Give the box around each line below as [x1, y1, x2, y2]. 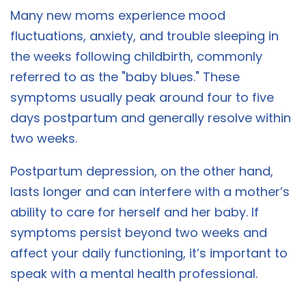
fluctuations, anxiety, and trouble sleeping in [10, 27, 279, 45]
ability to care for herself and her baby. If [10, 204, 259, 221]
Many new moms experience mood [10, 7, 225, 25]
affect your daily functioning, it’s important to [10, 245, 288, 262]
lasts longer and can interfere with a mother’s [10, 183, 290, 201]
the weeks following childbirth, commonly [10, 48, 262, 66]
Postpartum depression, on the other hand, [10, 163, 273, 180]
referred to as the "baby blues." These [10, 68, 240, 86]
